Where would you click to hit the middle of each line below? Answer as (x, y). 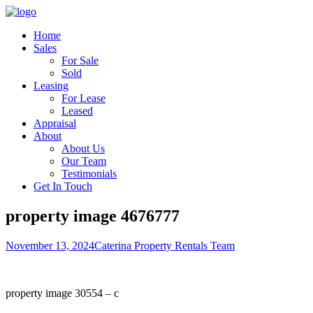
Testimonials (89, 174)
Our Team (84, 161)
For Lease (83, 98)
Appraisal (55, 123)
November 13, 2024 (50, 245)
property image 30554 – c (62, 293)
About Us (83, 148)
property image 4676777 (93, 216)
